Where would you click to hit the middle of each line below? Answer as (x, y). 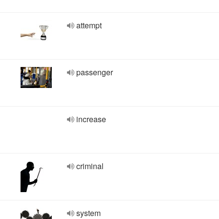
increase (91, 119)
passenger (95, 72)
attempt (89, 25)
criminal (90, 166)
